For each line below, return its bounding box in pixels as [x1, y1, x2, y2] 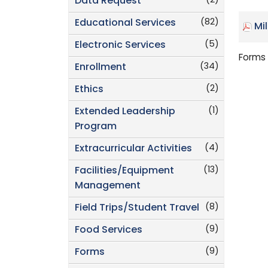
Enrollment [75, 63, 126, 73]
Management [75, 181, 141, 191]
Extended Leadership [75, 107, 175, 117]
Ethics [75, 85, 103, 95]
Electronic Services [75, 41, 166, 51]
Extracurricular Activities [75, 144, 192, 154]
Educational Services [75, 19, 176, 29]
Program [75, 122, 117, 132]
